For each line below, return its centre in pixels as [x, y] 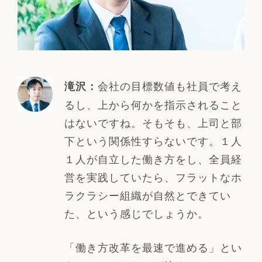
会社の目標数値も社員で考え [170, 85]
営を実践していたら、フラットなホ [153, 176]
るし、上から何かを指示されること [153, 104]
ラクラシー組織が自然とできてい [147, 194]
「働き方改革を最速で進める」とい [153, 247]
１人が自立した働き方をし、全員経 [153, 158]
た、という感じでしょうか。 [136, 213]
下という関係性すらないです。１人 [153, 140]
